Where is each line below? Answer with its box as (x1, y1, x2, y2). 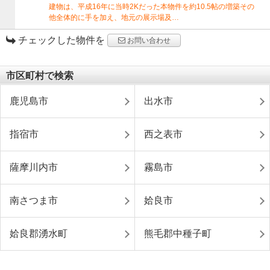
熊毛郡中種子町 (144, 228, 212, 239)
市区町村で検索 (6, 70, 74, 81)
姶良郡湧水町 (10, 228, 67, 239)
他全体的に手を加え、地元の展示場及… (49, 13, 179, 22)
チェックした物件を (16, 34, 105, 45)
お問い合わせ (125, 36, 171, 45)
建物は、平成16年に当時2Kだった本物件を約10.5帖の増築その (49, 2, 254, 11)
